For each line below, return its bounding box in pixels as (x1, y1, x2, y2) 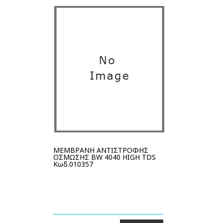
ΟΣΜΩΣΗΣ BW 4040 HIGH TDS (53, 152, 156, 162)
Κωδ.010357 (53, 159, 93, 169)
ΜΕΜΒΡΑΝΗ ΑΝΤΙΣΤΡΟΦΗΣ (53, 145, 148, 155)
